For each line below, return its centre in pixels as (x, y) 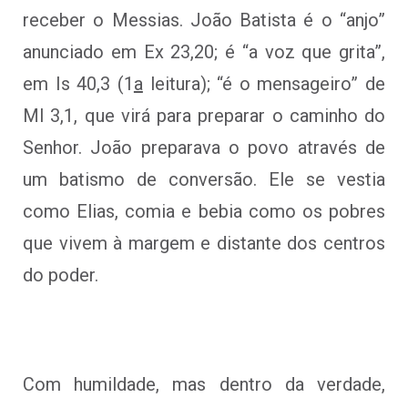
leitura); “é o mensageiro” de (264, 83)
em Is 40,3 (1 (78, 83)
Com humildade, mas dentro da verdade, (204, 384)
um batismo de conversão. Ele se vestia (204, 179)
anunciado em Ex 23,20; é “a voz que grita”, (204, 51)
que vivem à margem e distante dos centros (204, 243)
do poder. (61, 275)
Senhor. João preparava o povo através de (204, 147)
